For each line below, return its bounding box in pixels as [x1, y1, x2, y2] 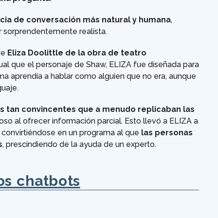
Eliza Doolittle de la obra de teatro [7, 48, 146, 58]
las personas [141, 128, 193, 138]
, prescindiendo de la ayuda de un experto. [2, 140, 156, 149]
